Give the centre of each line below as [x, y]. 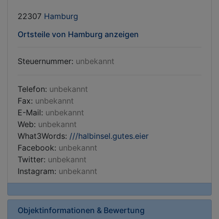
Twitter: [33, 159]
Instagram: [38, 171]
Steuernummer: [47, 61]
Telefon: [33, 89]
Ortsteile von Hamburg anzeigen [78, 34]
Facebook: [38, 148]
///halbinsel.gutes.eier [109, 136]
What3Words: [44, 136]
